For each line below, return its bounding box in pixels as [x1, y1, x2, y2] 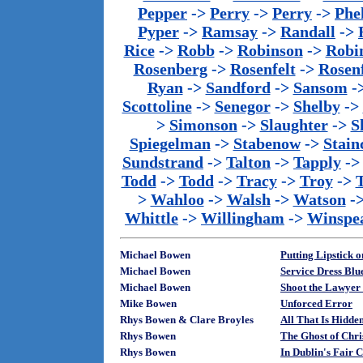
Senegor [214, 97, 271, 115]
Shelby [293, 97, 340, 115]
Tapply [293, 153, 341, 171]
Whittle [125, 209, 178, 227]
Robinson [237, 41, 303, 59]
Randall [280, 23, 335, 41]
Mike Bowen [120, 297, 177, 310]
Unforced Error [280, 297, 352, 310]
